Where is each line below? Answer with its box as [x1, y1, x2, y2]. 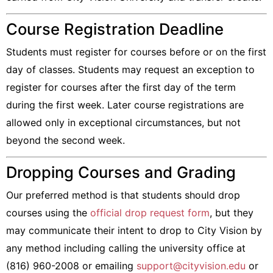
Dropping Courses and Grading [6, 163, 236, 182]
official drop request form [90, 207, 210, 219]
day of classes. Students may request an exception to [6, 63, 255, 76]
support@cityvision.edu [136, 260, 246, 272]
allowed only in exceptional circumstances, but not [6, 116, 241, 129]
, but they [210, 207, 253, 219]
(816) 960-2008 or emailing [6, 260, 136, 272]
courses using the [6, 207, 90, 219]
